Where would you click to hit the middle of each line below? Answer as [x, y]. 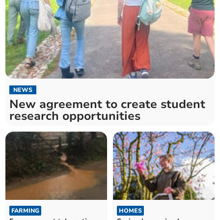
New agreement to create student [108, 104]
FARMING [26, 210]
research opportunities [75, 116]
